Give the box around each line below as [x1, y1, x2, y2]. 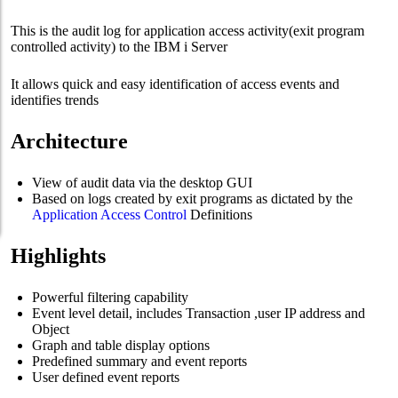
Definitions [187, 207, 252, 222]
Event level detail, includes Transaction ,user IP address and [32, 306, 365, 321]
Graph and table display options [32, 338, 210, 353]
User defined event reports [32, 370, 179, 385]
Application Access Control [32, 207, 187, 222]
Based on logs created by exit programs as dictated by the [32, 191, 353, 206]
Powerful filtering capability [32, 290, 188, 305]
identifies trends [11, 92, 99, 107]
